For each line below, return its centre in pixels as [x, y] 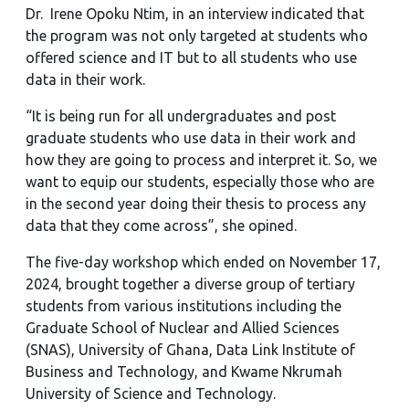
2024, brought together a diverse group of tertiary [190, 284]
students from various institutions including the [184, 306]
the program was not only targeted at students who [197, 36]
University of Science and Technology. [151, 393]
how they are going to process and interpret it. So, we [201, 160]
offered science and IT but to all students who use [191, 58]
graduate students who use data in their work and [191, 138]
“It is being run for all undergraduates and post [181, 116]
